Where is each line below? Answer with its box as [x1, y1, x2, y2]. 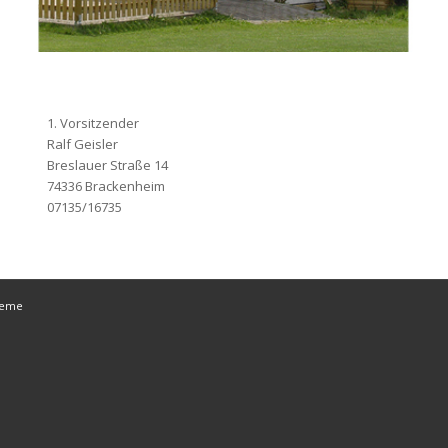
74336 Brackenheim [46, 176, 165, 195]
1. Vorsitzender [46, 113, 139, 132]
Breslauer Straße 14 [46, 155, 168, 174]
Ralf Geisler [46, 134, 118, 153]
